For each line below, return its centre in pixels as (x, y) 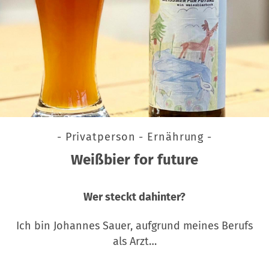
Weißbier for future (134, 159)
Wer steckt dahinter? (134, 197)
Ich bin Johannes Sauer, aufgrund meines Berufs (134, 225)
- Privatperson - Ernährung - (134, 137)
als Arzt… (134, 241)
